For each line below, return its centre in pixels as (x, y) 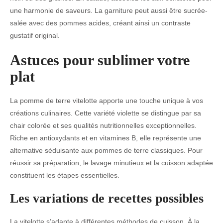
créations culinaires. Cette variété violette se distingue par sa (106, 113)
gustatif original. (35, 35)
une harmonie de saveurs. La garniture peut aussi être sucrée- (109, 10)
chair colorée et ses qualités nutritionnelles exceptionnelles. (103, 125)
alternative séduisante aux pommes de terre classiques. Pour (106, 150)
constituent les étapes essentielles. (65, 175)
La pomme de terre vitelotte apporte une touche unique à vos (107, 100)
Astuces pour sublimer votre (100, 60)
